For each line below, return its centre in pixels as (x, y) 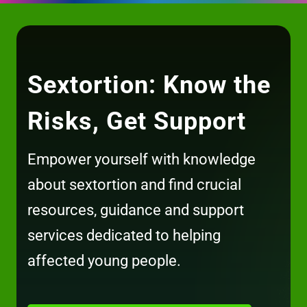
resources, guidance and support (136, 210)
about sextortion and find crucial (135, 184)
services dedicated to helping (124, 235)
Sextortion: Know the (149, 85)
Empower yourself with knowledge (142, 159)
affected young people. (105, 260)
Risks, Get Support (137, 121)
